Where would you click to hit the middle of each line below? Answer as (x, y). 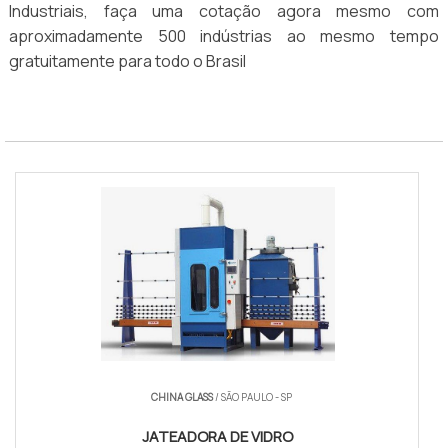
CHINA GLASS (181, 397)
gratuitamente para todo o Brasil (127, 61)
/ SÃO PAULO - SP (252, 397)
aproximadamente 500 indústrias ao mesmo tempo (224, 36)
